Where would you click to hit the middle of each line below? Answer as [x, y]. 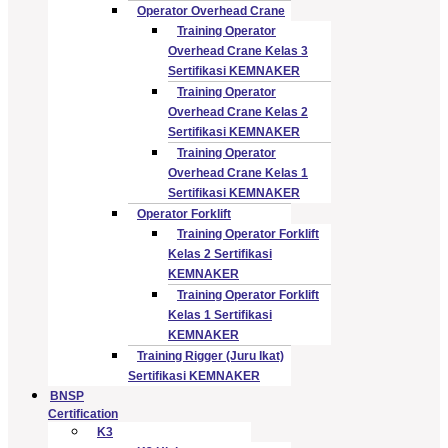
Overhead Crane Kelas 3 [238, 50]
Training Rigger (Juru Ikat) [210, 355]
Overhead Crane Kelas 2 [238, 111]
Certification [83, 413]
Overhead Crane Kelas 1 [238, 172]
